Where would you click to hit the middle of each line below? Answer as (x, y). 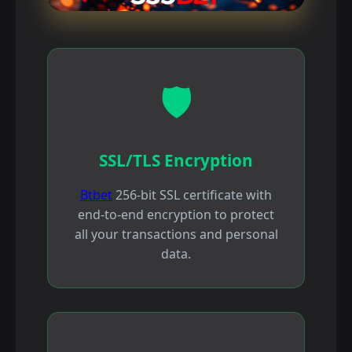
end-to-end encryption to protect (176, 215)
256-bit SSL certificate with (192, 195)
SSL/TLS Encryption (176, 161)
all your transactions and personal (176, 235)
